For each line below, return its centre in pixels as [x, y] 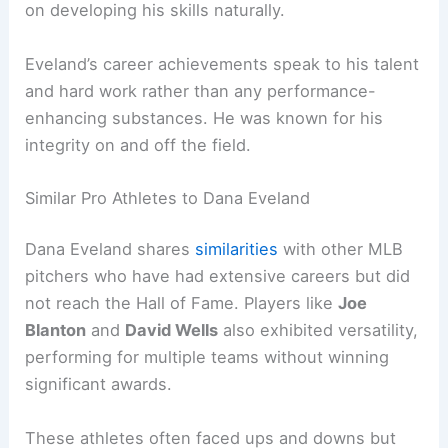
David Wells [172, 330]
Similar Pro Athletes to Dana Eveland [168, 197]
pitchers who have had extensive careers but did [218, 276]
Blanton [56, 330]
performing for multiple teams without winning [207, 357]
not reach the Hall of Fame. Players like [182, 303]
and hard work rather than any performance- [201, 90]
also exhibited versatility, [318, 330]
